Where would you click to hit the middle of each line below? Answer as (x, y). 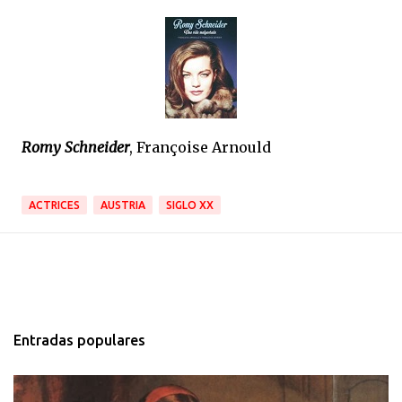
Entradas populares (79, 340)
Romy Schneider (75, 147)
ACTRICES (54, 205)
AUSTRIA (123, 205)
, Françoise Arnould (200, 147)
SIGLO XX (190, 205)
